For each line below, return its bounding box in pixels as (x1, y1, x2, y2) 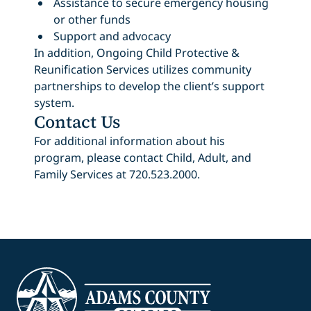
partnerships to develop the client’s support (33, 78, 264, 94)
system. (33, 94, 74, 110)
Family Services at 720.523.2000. (33, 166, 200, 182)
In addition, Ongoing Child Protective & (33, 44, 239, 60)
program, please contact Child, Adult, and (33, 149, 251, 165)
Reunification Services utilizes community (33, 61, 251, 77)
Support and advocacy (53, 28, 171, 44)
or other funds (53, 11, 131, 27)
